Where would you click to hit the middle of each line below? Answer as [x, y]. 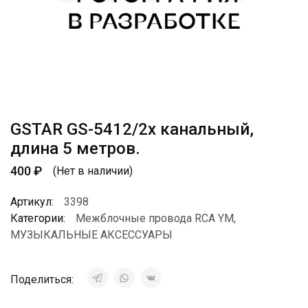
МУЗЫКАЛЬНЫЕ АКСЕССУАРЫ [91, 235]
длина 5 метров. [75, 148]
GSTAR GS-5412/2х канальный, [132, 129]
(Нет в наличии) [93, 170]
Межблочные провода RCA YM [155, 218]
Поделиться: [43, 279]
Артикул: [32, 202]
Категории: [38, 218]
